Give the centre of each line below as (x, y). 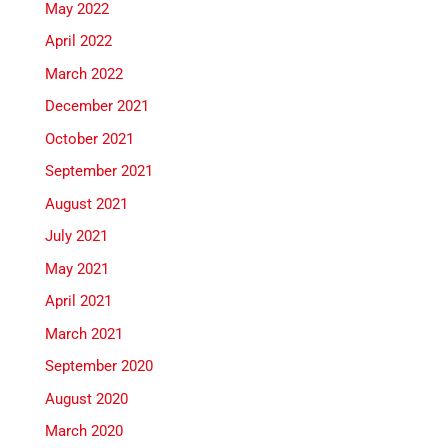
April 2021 (78, 301)
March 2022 (83, 73)
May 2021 (76, 268)
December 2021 (96, 106)
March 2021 (83, 333)
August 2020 (86, 398)
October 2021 (89, 138)
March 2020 (83, 431)
